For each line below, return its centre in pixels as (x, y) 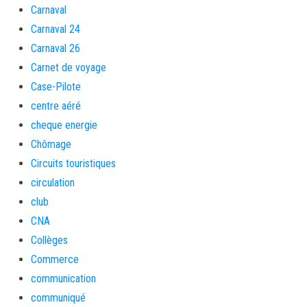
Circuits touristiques (73, 163)
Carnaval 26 (56, 48)
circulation (53, 183)
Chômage (51, 144)
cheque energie (64, 125)
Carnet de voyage (69, 67)
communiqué (58, 298)
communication (63, 279)
